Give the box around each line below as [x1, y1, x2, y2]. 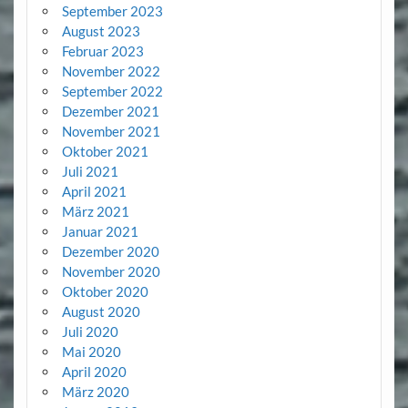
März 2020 [61, 383, 129, 401]
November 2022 [61, 63, 160, 80]
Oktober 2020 [61, 283, 148, 301]
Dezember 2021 [61, 103, 159, 120]
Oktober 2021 [61, 143, 148, 160]
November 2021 [61, 123, 160, 140]
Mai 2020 [61, 343, 121, 361]
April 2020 [61, 363, 127, 381]
